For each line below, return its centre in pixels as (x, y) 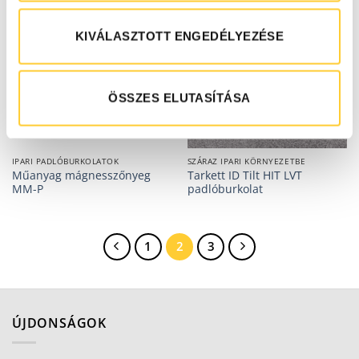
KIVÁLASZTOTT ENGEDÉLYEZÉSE (179, 36)
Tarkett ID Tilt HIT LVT (244, 175)
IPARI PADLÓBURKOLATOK (65, 161)
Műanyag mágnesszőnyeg (81, 175)
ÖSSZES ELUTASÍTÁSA (179, 98)
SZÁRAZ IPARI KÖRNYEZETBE (246, 161)
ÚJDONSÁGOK (59, 323)
